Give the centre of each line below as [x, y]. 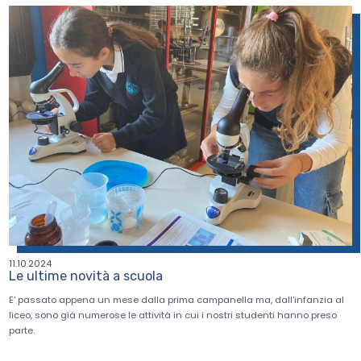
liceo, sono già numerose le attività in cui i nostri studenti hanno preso [173, 315]
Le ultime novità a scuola [86, 276]
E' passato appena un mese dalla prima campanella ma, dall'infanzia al [177, 300]
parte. [23, 331]
